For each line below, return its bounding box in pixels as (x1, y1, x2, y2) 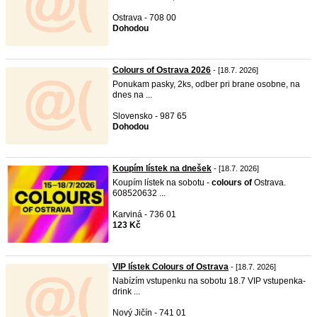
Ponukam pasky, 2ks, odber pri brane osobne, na (113, 79, 300, 89)
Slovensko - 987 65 (113, 111, 187, 121)
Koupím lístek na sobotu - (113, 178, 212, 188)
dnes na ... (113, 90, 152, 100)
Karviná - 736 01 (113, 209, 176, 219)
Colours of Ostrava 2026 (113, 65, 211, 75)
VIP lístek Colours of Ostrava (113, 262, 229, 272)
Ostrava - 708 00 (113, 13, 176, 23)
